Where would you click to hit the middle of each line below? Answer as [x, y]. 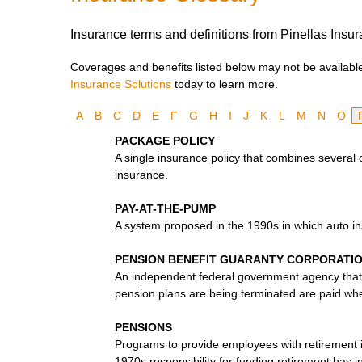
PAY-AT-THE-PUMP [165, 208]
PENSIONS [143, 327]
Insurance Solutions [121, 84]
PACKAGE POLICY [165, 140]
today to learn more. [225, 84]
